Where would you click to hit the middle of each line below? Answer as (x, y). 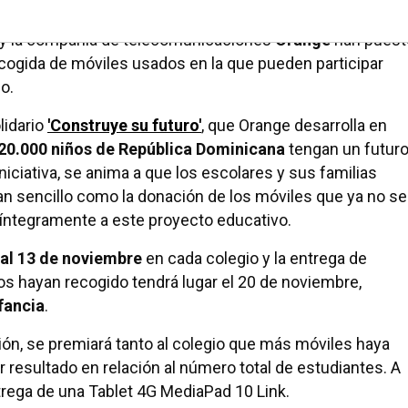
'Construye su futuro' (124, 125)
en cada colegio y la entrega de (255, 258)
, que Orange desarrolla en (294, 125)
